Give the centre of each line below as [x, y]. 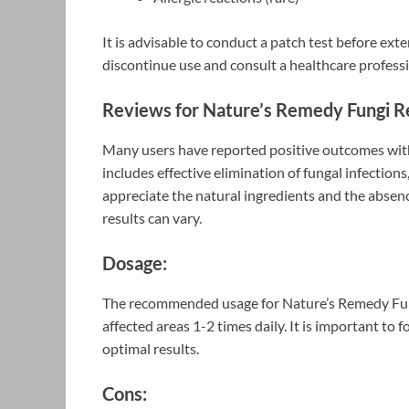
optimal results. [151, 348]
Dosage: [135, 262]
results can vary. [152, 217]
